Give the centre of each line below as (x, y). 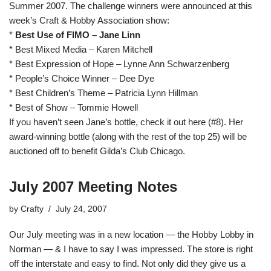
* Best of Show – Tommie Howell (73, 107)
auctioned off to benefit (54, 151)
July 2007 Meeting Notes (93, 187)
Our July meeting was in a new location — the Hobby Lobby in (131, 234)
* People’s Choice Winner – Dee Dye (82, 78)
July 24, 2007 (81, 209)
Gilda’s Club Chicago (141, 151)
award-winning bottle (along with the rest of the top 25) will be (128, 136)
